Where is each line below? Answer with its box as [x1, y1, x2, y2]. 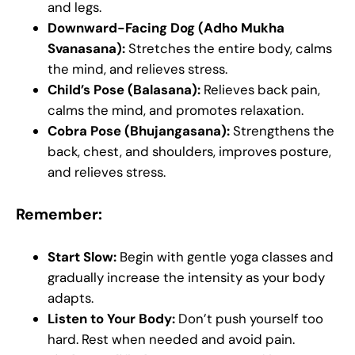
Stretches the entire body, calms [125, 40, 332, 58]
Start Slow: [48, 248, 116, 266]
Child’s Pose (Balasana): [48, 81, 204, 99]
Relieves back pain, [204, 81, 320, 99]
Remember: [16, 204, 102, 224]
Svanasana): [48, 40, 125, 58]
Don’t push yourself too [178, 310, 323, 328]
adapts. [48, 289, 94, 307]
